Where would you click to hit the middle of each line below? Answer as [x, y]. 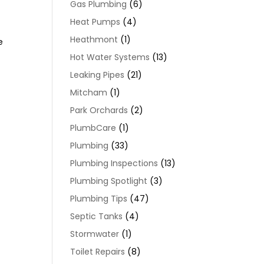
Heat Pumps [95, 22]
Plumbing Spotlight [109, 181]
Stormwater [95, 234]
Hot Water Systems [110, 57]
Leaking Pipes [98, 75]
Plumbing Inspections [114, 163]
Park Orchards [99, 110]
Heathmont [94, 39]
